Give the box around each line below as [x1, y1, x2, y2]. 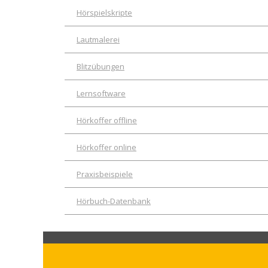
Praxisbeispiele [77, 168, 133, 179]
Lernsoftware [77, 87, 126, 99]
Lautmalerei [77, 33, 120, 45]
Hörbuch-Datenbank [77, 195, 151, 206]
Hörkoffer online [77, 141, 136, 153]
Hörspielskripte [77, 7, 132, 18]
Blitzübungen [77, 60, 124, 72]
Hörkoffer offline [77, 114, 137, 126]
